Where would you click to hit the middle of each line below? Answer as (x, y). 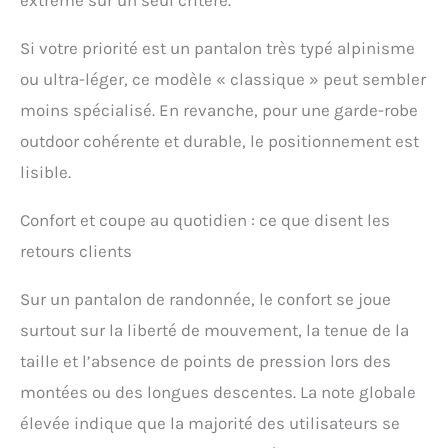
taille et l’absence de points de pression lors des (205, 361)
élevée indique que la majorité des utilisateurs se (210, 423)
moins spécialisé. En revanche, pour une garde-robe (219, 110)
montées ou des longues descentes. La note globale (218, 392)
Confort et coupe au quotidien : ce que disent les (205, 220)
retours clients (76, 251)
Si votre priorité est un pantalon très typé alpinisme (217, 48)
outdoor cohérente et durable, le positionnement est (219, 141)
